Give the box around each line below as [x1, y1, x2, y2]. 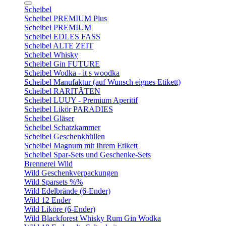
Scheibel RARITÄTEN [24, 87, 100, 95]
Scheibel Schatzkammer [24, 123, 100, 132]
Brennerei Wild [24, 159, 73, 168]
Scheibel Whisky [24, 50, 78, 59]
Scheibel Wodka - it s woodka [24, 69, 120, 77]
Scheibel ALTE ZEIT [24, 41, 93, 50]
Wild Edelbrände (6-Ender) [24, 187, 110, 195]
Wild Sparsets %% [24, 178, 83, 186]
